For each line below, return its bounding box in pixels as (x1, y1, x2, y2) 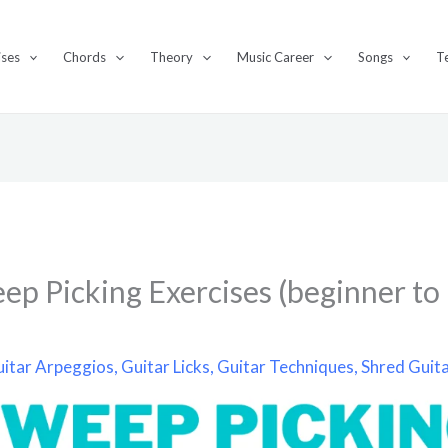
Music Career (236, 48, 314, 65)
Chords (63, 48, 107, 65)
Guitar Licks (121, 355, 211, 377)
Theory (150, 48, 194, 65)
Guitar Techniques (217, 355, 355, 377)
